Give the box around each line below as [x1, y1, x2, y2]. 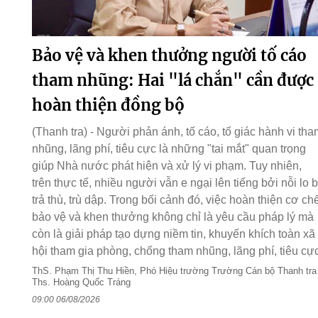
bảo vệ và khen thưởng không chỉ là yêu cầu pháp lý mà [31, 211, 314, 223]
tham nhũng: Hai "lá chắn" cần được [31, 70, 314, 90]
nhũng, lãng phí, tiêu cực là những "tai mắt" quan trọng [31, 143, 306, 155]
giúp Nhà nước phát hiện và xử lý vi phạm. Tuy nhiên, [31, 160, 302, 172]
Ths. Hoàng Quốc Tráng [31, 277, 131, 287]
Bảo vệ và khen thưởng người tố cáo [31, 45, 307, 65]
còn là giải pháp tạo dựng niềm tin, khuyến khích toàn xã [31, 228, 315, 240]
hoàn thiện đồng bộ [31, 95, 185, 115]
